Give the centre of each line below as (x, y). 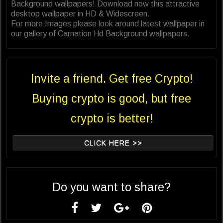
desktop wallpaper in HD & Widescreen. (80, 14)
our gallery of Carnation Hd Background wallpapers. (100, 34)
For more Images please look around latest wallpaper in (108, 24)
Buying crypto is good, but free (111, 99)
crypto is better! (111, 119)
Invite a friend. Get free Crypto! (111, 79)
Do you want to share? (111, 187)
